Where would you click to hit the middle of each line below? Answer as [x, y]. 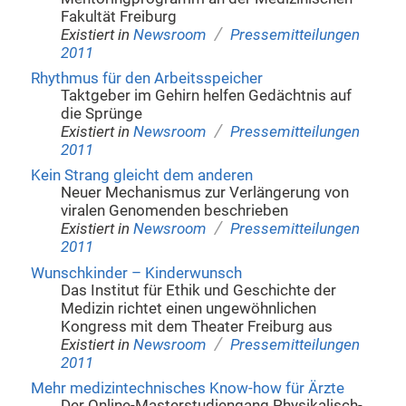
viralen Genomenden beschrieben [175, 211]
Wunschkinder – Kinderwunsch [136, 273]
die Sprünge [102, 114]
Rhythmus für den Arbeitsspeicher [146, 79]
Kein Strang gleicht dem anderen [141, 176]
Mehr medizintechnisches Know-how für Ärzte [187, 389]
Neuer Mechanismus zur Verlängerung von [205, 193]
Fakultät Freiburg [119, 16]
